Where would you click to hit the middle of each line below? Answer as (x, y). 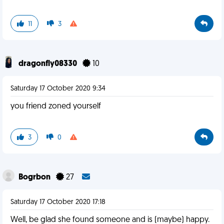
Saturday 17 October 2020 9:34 (58, 89)
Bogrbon (35, 177)
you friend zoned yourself (56, 106)
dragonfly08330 (48, 64)
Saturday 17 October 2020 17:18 (58, 202)
